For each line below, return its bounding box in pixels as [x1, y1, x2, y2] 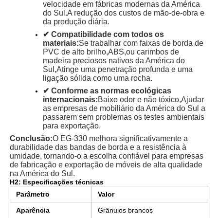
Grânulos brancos [98, 206, 153, 214]
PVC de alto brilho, [43, 48, 108, 56]
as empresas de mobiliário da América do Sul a [43, 104, 205, 112]
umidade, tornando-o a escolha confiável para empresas [10, 152, 203, 160]
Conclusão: [10, 134, 53, 143]
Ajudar [181, 95, 204, 104]
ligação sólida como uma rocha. [43, 74, 152, 82]
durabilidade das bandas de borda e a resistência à [10, 143, 186, 151]
